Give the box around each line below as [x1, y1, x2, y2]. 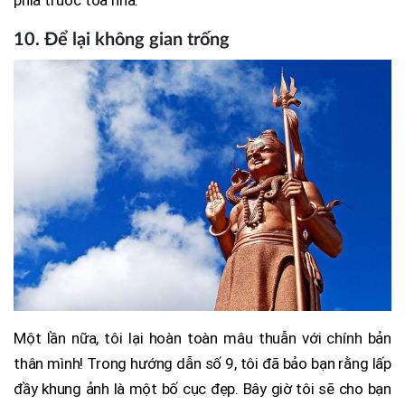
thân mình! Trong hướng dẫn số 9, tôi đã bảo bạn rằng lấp [14, 354, 391, 373]
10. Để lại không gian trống [14, 30, 230, 49]
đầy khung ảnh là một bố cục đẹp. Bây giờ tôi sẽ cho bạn [14, 380, 391, 399]
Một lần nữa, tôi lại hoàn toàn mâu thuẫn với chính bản [14, 329, 391, 348]
